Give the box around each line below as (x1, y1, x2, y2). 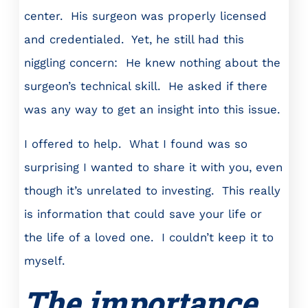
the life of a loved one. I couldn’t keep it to (24, 230, 274, 245)
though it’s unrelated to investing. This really (24, 184, 280, 198)
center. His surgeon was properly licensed (24, 8, 267, 23)
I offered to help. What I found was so (24, 137, 247, 151)
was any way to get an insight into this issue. (24, 102, 280, 116)
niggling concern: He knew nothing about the (24, 55, 280, 69)
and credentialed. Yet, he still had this (24, 32, 244, 46)
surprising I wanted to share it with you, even (24, 160, 283, 175)
